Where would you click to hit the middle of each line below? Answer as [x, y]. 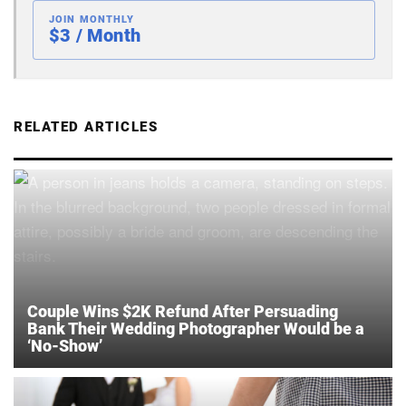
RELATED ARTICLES [86, 126]
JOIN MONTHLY [92, 19]
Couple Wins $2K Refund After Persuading [183, 311]
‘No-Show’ [65, 345]
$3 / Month [95, 35]
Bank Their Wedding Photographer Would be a [196, 328]
